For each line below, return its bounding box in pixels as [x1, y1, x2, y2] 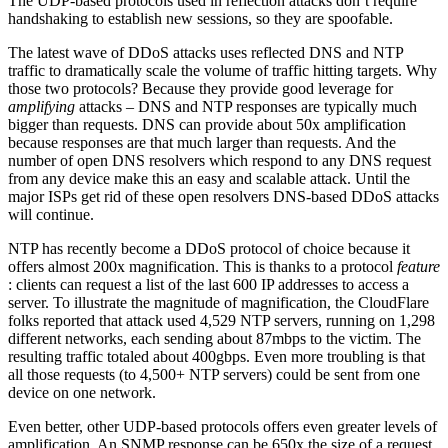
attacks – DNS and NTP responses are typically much [75, 98, 417, 116]
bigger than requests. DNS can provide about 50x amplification [8, 116, 406, 134]
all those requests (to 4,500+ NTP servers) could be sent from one [8, 366, 420, 384]
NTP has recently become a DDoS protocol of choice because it [8, 240, 410, 258]
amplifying [8, 98, 75, 116]
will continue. [8, 206, 94, 224]
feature [397, 258, 440, 276]
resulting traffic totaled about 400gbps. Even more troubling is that [8, 348, 425, 366]
